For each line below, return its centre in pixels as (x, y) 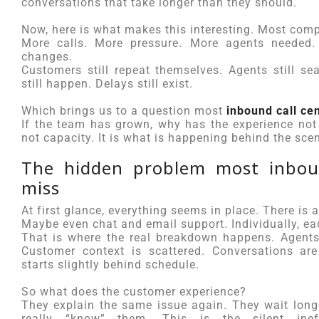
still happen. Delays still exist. (107, 84)
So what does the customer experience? (134, 292)
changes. (47, 57)
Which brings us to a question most (124, 111)
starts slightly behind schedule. (110, 265)
